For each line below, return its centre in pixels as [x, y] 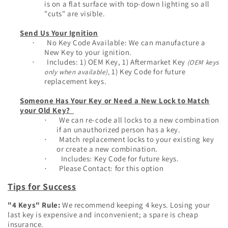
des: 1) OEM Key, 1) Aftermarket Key [126, 62]
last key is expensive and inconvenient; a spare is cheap [103, 214]
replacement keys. [76, 81]
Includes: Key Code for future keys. [120, 158]
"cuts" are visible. [75, 13]
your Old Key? [46, 110]
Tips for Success [42, 186]
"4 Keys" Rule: [34, 205]
